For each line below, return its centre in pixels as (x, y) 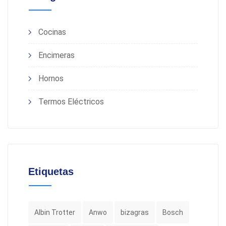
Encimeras (56, 55)
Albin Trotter (55, 212)
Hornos (51, 78)
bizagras (135, 212)
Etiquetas (51, 172)
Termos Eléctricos (71, 102)
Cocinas (52, 32)
